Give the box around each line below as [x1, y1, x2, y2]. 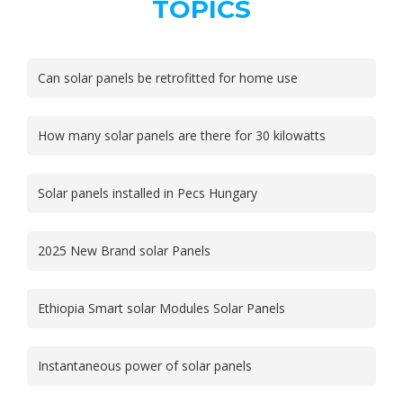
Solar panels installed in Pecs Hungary [38, 184, 257, 201]
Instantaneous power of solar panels [38, 356, 252, 374]
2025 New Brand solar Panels [38, 241, 210, 259]
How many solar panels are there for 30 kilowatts [38, 126, 326, 144]
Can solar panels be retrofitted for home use [38, 68, 298, 86]
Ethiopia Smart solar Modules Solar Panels [38, 299, 285, 317]
